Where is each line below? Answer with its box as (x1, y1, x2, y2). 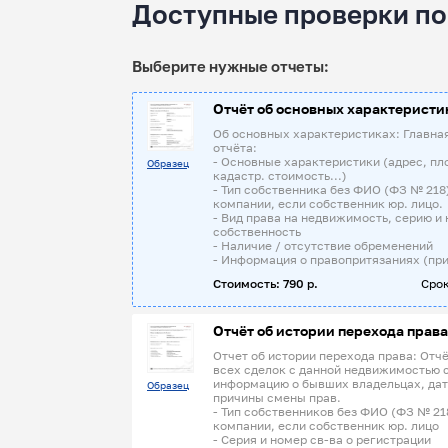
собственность (213, 224, 301, 239)
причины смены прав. (213, 390, 341, 405)
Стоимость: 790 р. (213, 276, 318, 291)
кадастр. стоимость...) (213, 168, 347, 183)
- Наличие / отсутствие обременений (213, 238, 433, 253)
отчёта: (213, 140, 257, 155)
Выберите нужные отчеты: (132, 57, 329, 75)
